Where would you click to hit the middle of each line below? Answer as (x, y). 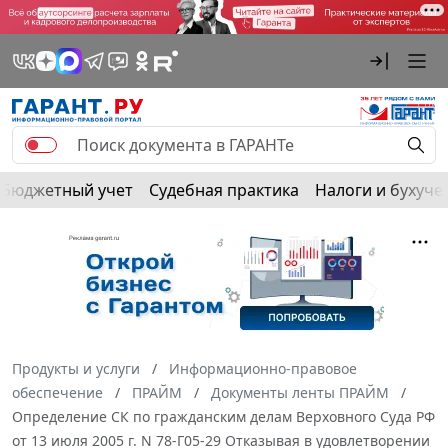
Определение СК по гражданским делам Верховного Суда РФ (223, 416)
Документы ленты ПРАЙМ (300, 392)
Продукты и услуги (76, 368)
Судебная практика (224, 189)
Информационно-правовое (263, 368)
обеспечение (57, 392)
